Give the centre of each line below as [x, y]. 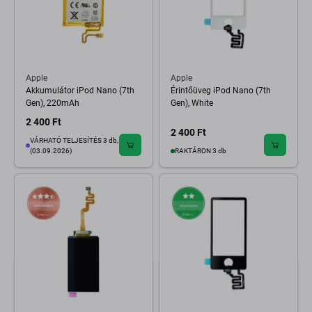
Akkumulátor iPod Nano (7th [80, 91]
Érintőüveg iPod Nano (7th [221, 91]
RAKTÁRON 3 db [201, 151]
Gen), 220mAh [53, 103]
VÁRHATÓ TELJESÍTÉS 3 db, [74, 140]
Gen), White [192, 103]
